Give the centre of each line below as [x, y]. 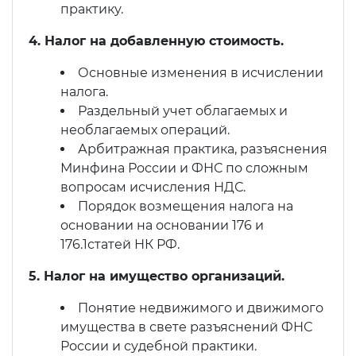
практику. [92, 10]
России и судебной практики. [159, 346]
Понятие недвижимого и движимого [201, 308]
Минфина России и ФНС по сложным [184, 168]
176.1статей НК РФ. [120, 245]
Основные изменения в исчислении [201, 73]
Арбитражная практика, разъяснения [203, 149]
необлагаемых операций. [145, 130]
